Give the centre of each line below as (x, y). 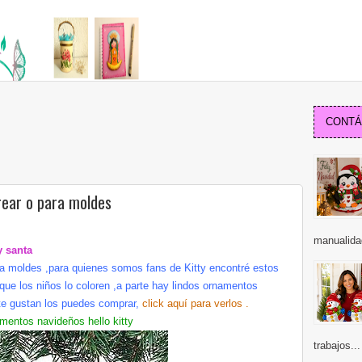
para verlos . (220, 303)
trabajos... (337, 346)
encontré (229, 268)
